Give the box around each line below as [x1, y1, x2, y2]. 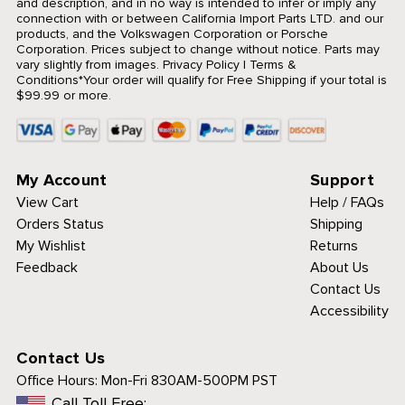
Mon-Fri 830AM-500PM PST [97, 372, 278, 391]
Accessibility [310, 302, 390, 321]
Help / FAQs [310, 193, 385, 212]
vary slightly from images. [15, 57, 159, 73]
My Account [15, 170, 108, 191]
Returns [310, 237, 359, 256]
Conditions [15, 72, 79, 89]
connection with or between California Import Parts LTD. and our [15, 11, 383, 27]
